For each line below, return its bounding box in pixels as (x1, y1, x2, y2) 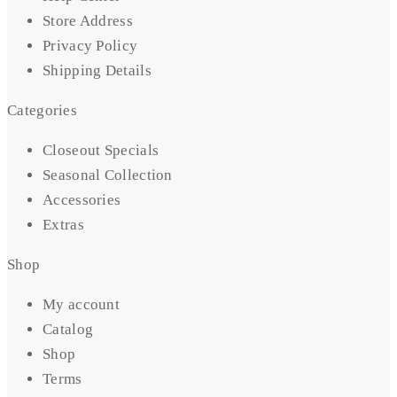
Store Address (43, 12, 133, 30)
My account (43, 296, 120, 314)
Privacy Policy (43, 37, 138, 55)
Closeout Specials (43, 142, 160, 160)
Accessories (43, 191, 121, 209)
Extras (43, 216, 84, 234)
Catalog (43, 321, 94, 339)
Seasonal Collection (43, 167, 173, 184)
